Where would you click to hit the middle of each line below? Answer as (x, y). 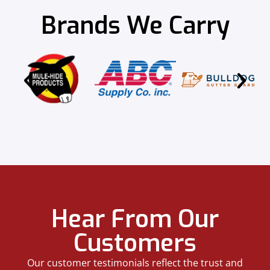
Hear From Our (135, 219)
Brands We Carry (135, 26)
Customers (135, 243)
